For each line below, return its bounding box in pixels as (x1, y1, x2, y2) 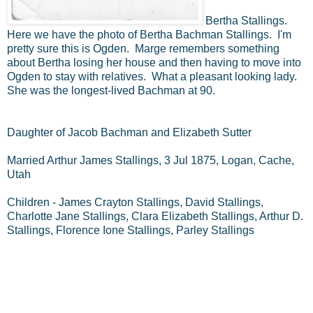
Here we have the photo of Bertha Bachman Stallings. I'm (7, 28, 291, 41)
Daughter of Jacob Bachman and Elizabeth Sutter (7, 126, 252, 138)
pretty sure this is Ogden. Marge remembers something (7, 42, 279, 54)
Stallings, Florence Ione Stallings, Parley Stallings (7, 224, 254, 236)
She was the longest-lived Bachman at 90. (7, 84, 215, 96)
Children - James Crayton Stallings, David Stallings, (7, 196, 263, 208)
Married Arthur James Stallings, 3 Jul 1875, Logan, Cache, (7, 154, 294, 166)
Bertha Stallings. (203, 14, 287, 27)
